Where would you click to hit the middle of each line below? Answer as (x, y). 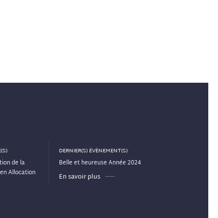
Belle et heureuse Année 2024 (100, 163)
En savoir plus (80, 177)
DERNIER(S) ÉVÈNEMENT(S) (93, 151)
